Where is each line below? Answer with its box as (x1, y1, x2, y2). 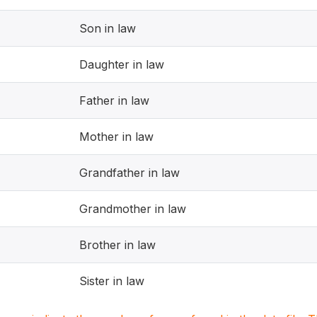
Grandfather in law (79, 166, 180, 180)
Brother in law (79, 238, 156, 252)
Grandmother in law (79, 202, 186, 216)
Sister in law (79, 274, 144, 288)
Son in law (79, 21, 136, 35)
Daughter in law (79, 57, 164, 71)
